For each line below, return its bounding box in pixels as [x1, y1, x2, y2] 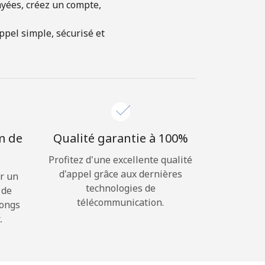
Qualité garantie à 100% [53, 130, 188, 146]
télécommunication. [77, 196, 164, 209]
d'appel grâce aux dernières [59, 167, 182, 180]
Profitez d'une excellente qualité [49, 153, 192, 166]
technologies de [85, 182, 156, 195]
